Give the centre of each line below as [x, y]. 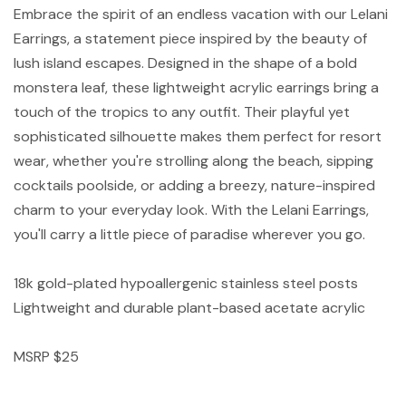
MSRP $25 [46, 356]
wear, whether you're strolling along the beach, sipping [193, 160]
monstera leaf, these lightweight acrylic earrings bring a [196, 87]
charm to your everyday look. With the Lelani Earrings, [191, 209]
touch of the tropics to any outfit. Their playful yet [182, 111]
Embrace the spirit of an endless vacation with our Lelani [201, 14]
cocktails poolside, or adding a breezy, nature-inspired [194, 185]
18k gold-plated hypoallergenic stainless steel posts [186, 283]
